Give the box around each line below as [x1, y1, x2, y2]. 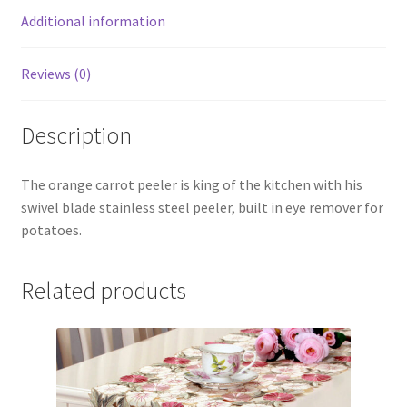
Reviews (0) [20, 65, 91, 84]
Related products [20, 275, 186, 305]
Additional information [20, 12, 165, 31]
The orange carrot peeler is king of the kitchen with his [20, 174, 362, 194]
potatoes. [20, 220, 82, 239]
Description [20, 121, 132, 151]
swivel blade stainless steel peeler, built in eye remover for [20, 197, 383, 216]
